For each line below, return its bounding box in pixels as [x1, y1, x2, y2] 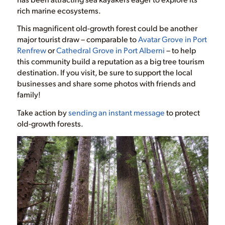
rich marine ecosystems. [17, 5, 101, 16]
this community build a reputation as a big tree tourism [17, 56, 204, 67]
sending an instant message [68, 106, 165, 118]
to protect [164, 106, 200, 118]
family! [17, 89, 41, 100]
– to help [164, 45, 196, 56]
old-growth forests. [17, 118, 83, 129]
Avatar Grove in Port [138, 34, 207, 45]
